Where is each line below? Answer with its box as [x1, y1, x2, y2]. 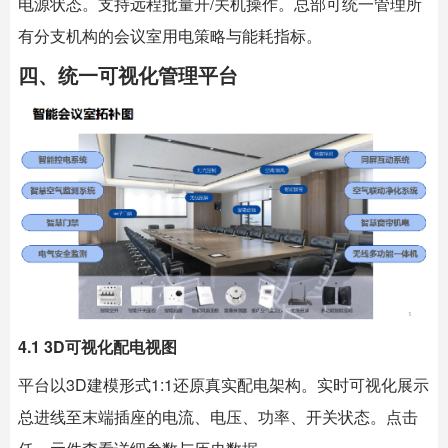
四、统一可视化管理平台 [18, 59, 238, 89]
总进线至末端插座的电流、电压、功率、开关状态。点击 [18, 404, 418, 428]
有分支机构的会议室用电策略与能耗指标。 [18, 23, 322, 47]
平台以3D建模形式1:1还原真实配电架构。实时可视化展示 [18, 372, 429, 396]
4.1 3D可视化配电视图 [18, 334, 177, 358]
